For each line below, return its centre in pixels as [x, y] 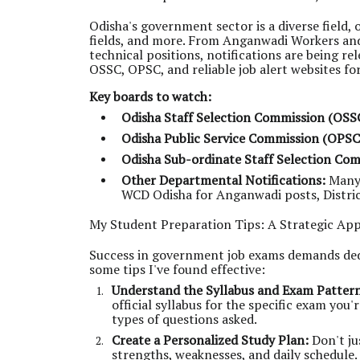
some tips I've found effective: [177, 269]
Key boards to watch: [150, 96]
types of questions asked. [184, 319]
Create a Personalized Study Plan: [210, 340]
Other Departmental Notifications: [223, 180]
